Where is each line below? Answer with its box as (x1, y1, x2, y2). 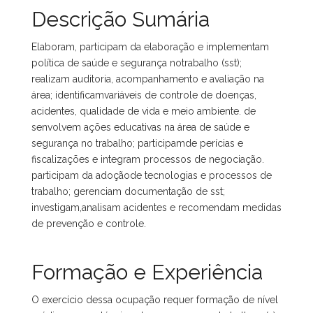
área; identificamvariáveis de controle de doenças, (31, 89, 256, 101)
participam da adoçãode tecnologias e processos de (31, 170, 272, 181)
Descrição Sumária (31, 7, 210, 31)
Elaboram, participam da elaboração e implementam (31, 41, 269, 52)
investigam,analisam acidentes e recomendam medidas (31, 202, 282, 213)
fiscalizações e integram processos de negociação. (31, 154, 264, 165)
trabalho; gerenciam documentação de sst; (31, 186, 225, 197)
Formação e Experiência (31, 260, 263, 284)
